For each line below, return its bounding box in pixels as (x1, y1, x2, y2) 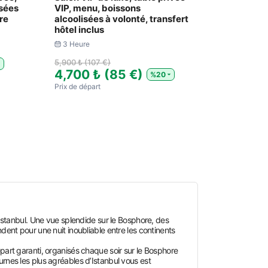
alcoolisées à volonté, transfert (54, 13, 188, 25)
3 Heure (62, 39, 90, 48)
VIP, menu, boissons (54, 2, 141, 14)
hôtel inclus (54, 24, 104, 35)
